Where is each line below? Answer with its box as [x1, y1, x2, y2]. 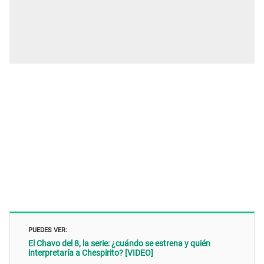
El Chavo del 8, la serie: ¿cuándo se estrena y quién [28, 239, 210, 249]
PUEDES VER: [28, 223, 67, 235]
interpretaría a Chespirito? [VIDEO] [28, 248, 153, 258]
